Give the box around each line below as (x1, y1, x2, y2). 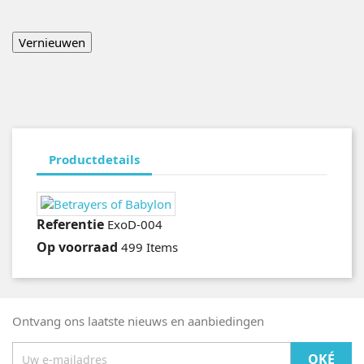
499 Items (121, 239, 178, 255)
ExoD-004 (107, 216, 162, 232)
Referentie (37, 215, 104, 233)
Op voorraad (37, 238, 118, 256)
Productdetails (49, 150, 140, 167)
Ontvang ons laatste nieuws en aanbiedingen (12, 313, 264, 329)
